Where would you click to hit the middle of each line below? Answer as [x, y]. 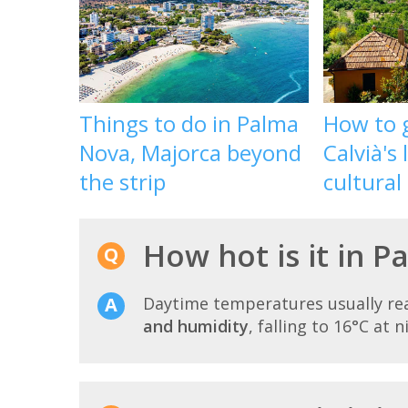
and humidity [196, 326]
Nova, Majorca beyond [190, 153]
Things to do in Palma [189, 124]
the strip [122, 182]
